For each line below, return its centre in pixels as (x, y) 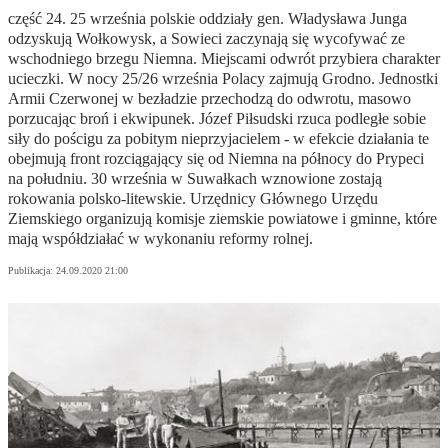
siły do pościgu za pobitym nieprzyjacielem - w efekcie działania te (218, 139)
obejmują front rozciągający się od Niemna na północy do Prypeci (216, 159)
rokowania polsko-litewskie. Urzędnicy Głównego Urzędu (193, 199)
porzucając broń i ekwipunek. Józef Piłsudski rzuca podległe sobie (217, 119)
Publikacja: (32, 271)
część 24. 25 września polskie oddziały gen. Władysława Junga (207, 19)
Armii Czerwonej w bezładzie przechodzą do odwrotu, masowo (209, 99)
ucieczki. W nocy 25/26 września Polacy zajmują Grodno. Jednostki (223, 79)
